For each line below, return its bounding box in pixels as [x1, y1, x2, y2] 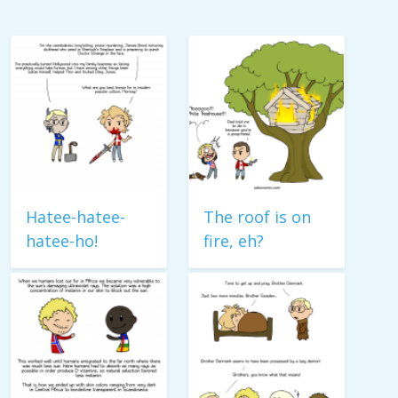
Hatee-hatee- [26, 206, 125, 227]
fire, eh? [203, 230, 264, 251]
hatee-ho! [26, 230, 98, 251]
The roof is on [203, 206, 311, 227]
